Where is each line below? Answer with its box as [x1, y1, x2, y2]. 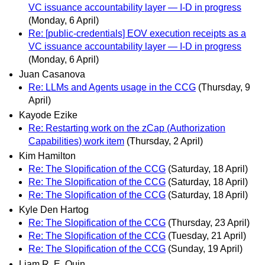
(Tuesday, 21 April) [168, 231, 246, 241]
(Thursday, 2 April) [127, 136, 203, 147]
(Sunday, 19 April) [168, 244, 243, 254]
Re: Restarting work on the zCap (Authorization [28, 123, 225, 134]
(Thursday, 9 [198, 82, 250, 92]
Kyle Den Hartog [19, 205, 89, 215]
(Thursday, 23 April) [168, 218, 250, 228]
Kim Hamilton [19, 151, 76, 161]
